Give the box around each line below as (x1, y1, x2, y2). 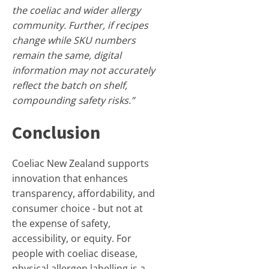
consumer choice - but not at (12, 202, 143, 215)
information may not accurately (12, 64, 155, 77)
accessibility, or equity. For (12, 232, 131, 245)
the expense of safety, (12, 217, 110, 230)
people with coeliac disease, (12, 247, 138, 260)
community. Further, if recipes (12, 19, 148, 32)
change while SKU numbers (12, 34, 136, 47)
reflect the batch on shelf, (12, 79, 127, 92)
